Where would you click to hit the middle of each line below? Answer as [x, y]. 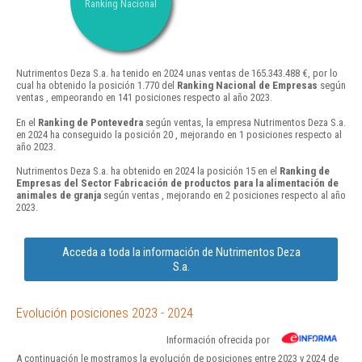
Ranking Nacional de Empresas [247, 86]
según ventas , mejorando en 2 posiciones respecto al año [223, 195]
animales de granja [59, 195]
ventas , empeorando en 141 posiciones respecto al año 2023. [144, 98]
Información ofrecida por [218, 339]
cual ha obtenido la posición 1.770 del [97, 86]
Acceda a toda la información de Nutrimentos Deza [181, 252]
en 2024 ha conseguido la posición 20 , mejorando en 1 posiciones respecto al [179, 134]
